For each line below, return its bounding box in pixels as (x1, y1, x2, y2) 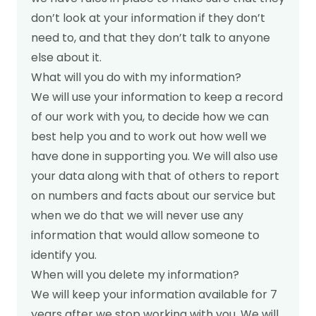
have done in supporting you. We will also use (31, 148, 278, 164)
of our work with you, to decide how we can (31, 109, 269, 125)
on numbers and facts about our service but (31, 188, 276, 204)
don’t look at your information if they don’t (31, 10, 265, 26)
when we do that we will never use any (31, 207, 243, 224)
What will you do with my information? (31, 69, 241, 85)
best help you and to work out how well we (31, 128, 267, 145)
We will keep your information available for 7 (31, 286, 277, 303)
